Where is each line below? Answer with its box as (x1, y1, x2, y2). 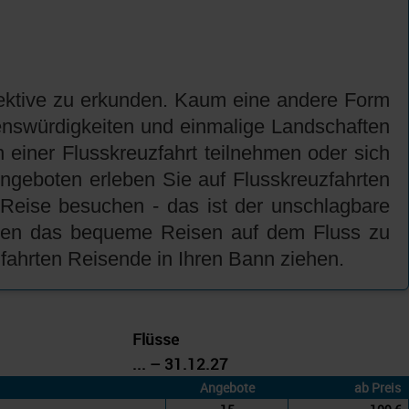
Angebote (199, 379, 255, 397)
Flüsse (132, 329, 179, 351)
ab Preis (354, 379, 401, 397)
